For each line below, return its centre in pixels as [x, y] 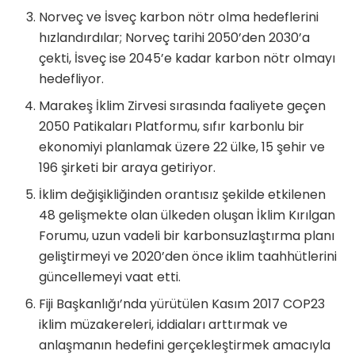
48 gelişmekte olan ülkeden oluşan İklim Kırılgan [187, 216]
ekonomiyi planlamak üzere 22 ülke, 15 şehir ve [182, 147]
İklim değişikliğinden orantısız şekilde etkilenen [183, 195]
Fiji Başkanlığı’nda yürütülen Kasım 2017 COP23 [182, 304]
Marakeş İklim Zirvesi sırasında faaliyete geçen [183, 106]
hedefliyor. [72, 79]
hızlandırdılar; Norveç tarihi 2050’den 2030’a [175, 38]
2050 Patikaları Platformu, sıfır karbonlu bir [172, 127]
